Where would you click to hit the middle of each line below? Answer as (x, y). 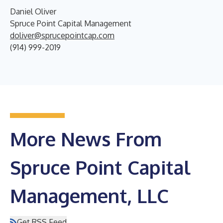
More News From (86, 139)
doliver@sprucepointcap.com (62, 35)
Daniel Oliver (33, 11)
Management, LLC (89, 196)
